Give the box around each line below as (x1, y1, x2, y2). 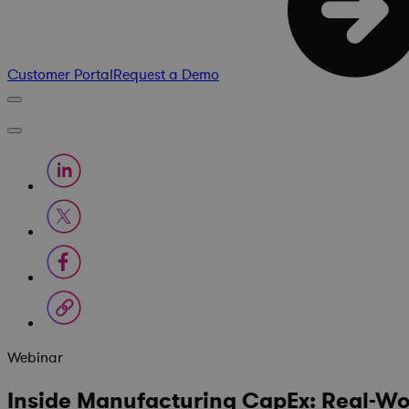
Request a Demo (113, 65, 219, 85)
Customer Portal (7, 65, 113, 85)
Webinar (7, 348, 63, 368)
